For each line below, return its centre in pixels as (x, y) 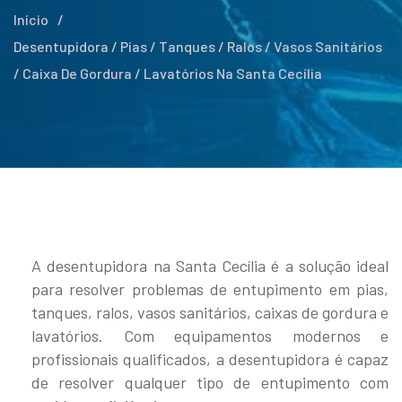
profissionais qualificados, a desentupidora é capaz (210, 359)
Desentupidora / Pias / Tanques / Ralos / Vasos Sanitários (198, 46)
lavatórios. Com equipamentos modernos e (210, 336)
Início (31, 19)
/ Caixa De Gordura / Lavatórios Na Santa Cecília (168, 73)
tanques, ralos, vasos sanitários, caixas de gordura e (210, 312)
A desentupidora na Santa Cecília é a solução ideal (210, 266)
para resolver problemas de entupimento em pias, (210, 289)
